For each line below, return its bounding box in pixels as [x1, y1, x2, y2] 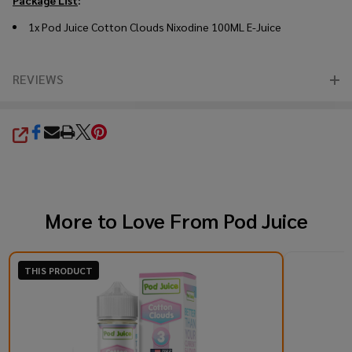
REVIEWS [13, 70, 64, 87]
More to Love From [44, 206, 223, 233]
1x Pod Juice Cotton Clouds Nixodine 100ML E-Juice [28, 19, 281, 34]
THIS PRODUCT [24, 263, 93, 277]
